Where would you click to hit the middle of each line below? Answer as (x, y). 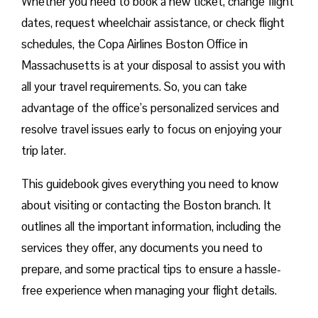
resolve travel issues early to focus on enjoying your (152, 130)
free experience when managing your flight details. (149, 291)
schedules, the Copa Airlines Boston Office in (135, 44)
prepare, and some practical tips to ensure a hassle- (151, 269)
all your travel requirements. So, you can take (134, 87)
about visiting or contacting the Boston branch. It (146, 205)
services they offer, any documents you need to (142, 248)
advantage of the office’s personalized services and (150, 108)
